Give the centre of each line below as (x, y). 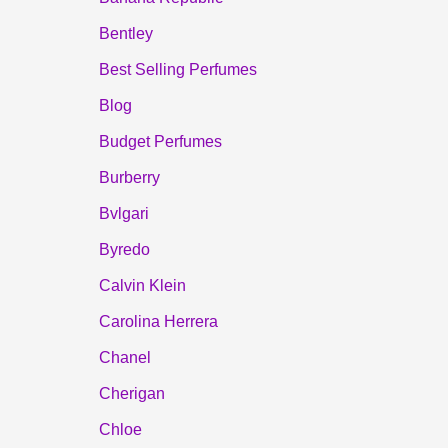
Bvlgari (123, 213)
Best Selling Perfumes (177, 69)
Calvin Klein (142, 285)
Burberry (129, 177)
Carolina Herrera (158, 321)
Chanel (124, 357)
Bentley (125, 33)
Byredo (124, 249)
